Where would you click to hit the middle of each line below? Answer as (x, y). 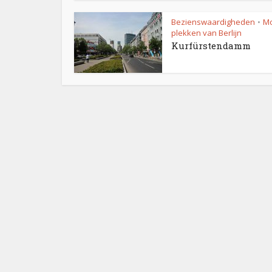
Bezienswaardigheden (213, 22)
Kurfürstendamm (211, 46)
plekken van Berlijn (206, 33)
